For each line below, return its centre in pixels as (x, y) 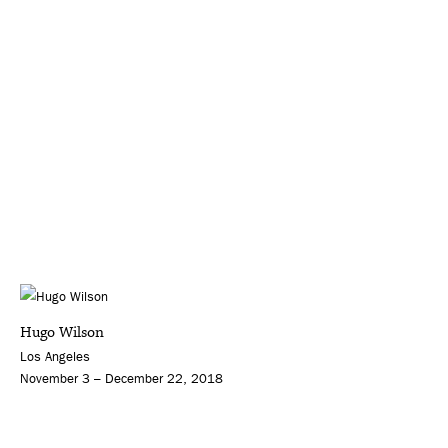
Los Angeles (55, 357)
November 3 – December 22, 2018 (121, 379)
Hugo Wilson (62, 333)
